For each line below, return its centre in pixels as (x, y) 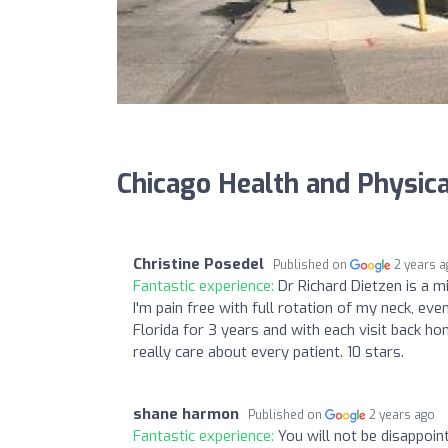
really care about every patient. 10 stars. (268, 351)
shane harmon (186, 413)
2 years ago (402, 414)
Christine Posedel (198, 263)
